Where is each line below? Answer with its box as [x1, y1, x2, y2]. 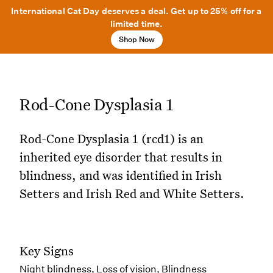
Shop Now [118, 34, 155, 44]
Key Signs [19, 243, 74, 258]
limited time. [110, 18, 163, 29]
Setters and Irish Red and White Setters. [19, 185, 244, 201]
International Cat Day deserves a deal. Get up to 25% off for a [11, 5, 262, 16]
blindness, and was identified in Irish [19, 167, 222, 183]
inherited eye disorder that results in [19, 149, 222, 165]
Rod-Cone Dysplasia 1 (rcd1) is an [19, 130, 204, 146]
